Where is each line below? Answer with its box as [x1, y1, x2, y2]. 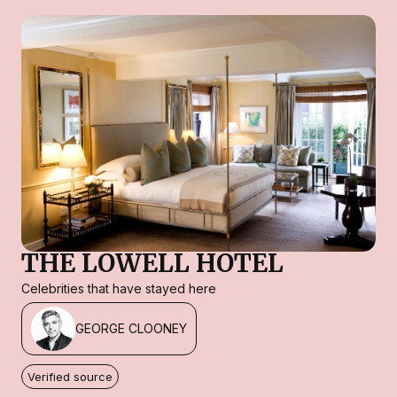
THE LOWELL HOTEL [21, 246, 284, 279]
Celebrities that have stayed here [21, 280, 216, 296]
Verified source [27, 369, 113, 384]
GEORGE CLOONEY [75, 321, 187, 337]
